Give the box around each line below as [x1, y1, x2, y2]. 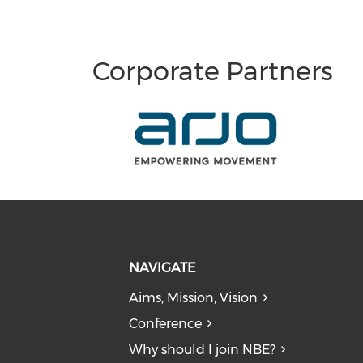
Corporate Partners [92, 55, 334, 88]
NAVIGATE [128, 260, 195, 276]
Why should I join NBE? [128, 342, 275, 358]
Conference [128, 316, 202, 332]
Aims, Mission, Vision [128, 290, 258, 306]
